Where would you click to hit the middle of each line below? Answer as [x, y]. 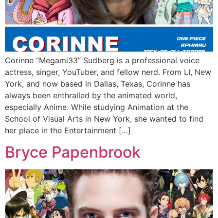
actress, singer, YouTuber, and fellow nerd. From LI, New [108, 72]
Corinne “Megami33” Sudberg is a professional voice [102, 60]
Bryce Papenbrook [73, 152]
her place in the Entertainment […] [68, 130]
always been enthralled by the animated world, [91, 95]
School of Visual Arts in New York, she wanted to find [104, 119]
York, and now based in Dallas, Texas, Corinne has [98, 84]
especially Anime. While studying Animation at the [97, 107]
